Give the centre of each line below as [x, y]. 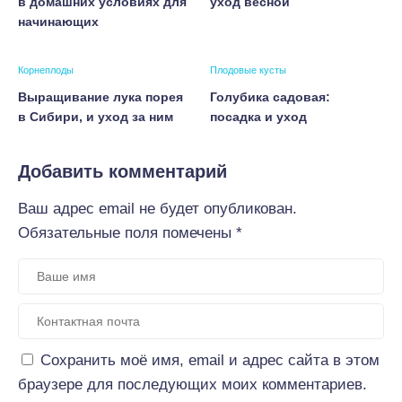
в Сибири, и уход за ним [96, 117]
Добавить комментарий [122, 171]
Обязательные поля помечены [127, 233]
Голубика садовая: [270, 97]
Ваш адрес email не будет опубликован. [157, 209]
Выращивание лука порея [100, 97]
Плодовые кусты [248, 70]
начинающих [58, 22]
